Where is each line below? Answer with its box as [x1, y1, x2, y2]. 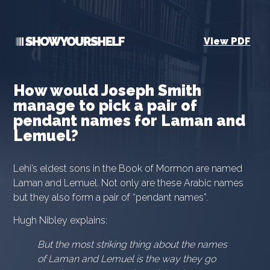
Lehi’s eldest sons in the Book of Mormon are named [13, 163, 243, 174]
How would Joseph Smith [13, 81, 202, 99]
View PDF [203, 36, 251, 47]
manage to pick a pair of [13, 96, 198, 115]
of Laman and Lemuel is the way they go [37, 253, 216, 265]
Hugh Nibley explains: [13, 215, 108, 227]
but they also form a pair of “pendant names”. [13, 192, 213, 203]
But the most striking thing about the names [37, 239, 228, 251]
